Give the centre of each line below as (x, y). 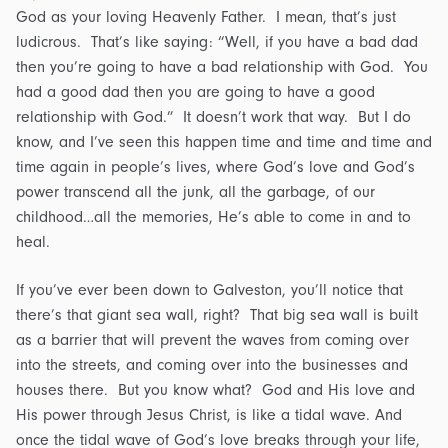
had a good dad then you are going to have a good (195, 92)
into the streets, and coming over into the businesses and (212, 365)
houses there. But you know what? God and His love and (215, 390)
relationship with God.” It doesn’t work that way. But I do (213, 117)
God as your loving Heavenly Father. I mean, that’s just (206, 17)
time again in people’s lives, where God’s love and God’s (215, 167)
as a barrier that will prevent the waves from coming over (212, 340)
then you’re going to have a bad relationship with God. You (222, 67)
